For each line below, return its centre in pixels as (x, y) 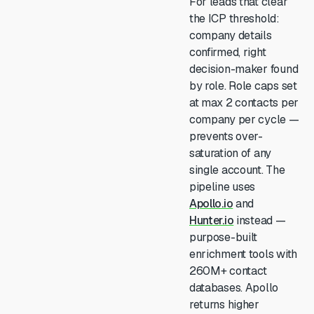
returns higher (224, 305)
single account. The (237, 170)
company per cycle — (244, 120)
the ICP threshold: (234, 19)
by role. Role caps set (243, 86)
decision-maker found (244, 69)
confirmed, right (227, 52)
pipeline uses (222, 187)
